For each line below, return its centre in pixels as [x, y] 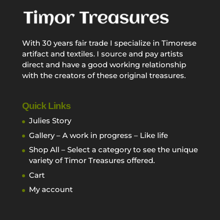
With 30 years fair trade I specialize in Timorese [109, 43]
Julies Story [50, 121]
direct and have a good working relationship [104, 65]
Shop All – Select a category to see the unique [113, 150]
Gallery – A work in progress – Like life [98, 135]
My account [51, 190]
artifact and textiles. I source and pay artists [102, 54]
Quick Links [46, 106]
